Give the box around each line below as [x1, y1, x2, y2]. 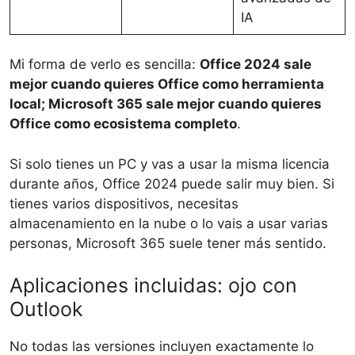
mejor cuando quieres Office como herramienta [10, 76, 324, 93]
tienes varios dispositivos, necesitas [10, 195, 239, 212]
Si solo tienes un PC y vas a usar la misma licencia [10, 155, 330, 172]
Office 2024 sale [200, 56, 311, 73]
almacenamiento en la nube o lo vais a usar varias [10, 215, 328, 231]
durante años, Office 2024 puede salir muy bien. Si [10, 175, 334, 192]
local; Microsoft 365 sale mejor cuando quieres [10, 96, 322, 113]
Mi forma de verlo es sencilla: [10, 56, 200, 73]
